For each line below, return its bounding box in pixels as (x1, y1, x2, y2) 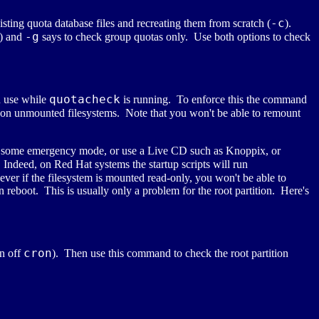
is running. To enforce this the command (120, 93, 307, 106)
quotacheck (49, 93, 120, 107)
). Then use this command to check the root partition (52, 247, 288, 260)
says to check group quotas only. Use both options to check (39, 31, 310, 43)
